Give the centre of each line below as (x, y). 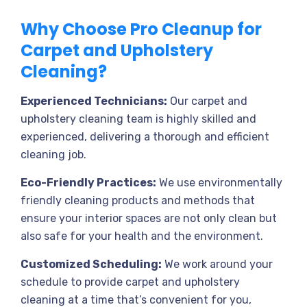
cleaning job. (53, 155)
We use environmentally (219, 183)
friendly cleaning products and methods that (138, 200)
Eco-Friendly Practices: (88, 183)
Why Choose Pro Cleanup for (141, 29)
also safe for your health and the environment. (142, 236)
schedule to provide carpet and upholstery (130, 282)
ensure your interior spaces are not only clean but (149, 218)
